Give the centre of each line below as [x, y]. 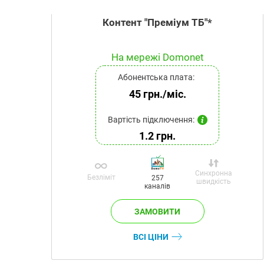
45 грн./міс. [157, 94]
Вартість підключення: [151, 120]
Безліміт [101, 178]
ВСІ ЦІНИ [151, 237]
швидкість [213, 182]
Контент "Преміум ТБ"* [157, 23]
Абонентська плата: [156, 77]
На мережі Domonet [157, 57]
